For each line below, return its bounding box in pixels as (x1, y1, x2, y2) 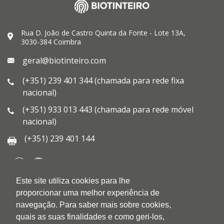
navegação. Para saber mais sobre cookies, (16, 200, 171, 209)
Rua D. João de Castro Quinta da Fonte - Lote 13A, (21, 28, 185, 38)
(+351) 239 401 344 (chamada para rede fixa (22, 75, 184, 86)
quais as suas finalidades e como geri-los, (16, 212, 164, 221)
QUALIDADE (7, 193, 51, 202)
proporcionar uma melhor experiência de (16, 188, 159, 197)
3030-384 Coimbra (21, 37, 81, 47)
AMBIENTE (7, 207, 45, 216)
